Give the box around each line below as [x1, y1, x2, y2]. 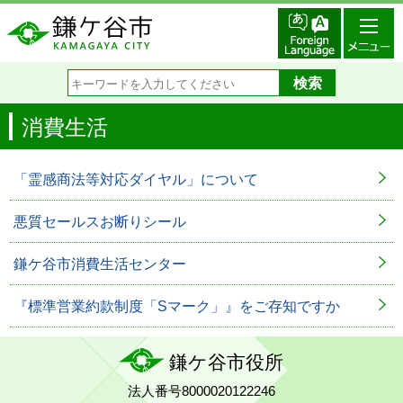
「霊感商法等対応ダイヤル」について [13, 172, 258, 187]
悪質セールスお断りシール [13, 214, 186, 229]
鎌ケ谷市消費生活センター [13, 256, 186, 272]
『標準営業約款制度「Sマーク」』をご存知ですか [13, 299, 340, 314]
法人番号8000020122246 [128, 383, 275, 399]
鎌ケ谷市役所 [168, 352, 283, 372]
